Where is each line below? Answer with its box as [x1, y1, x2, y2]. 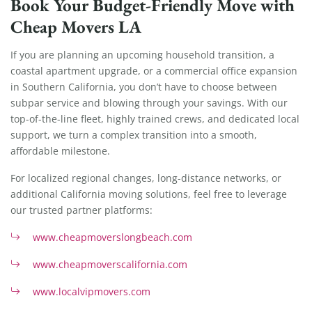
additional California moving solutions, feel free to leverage [10, 187, 287, 201]
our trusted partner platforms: [10, 203, 153, 217]
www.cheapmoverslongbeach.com [33, 231, 192, 244]
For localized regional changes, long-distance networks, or [10, 171, 281, 185]
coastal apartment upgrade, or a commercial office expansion [10, 64, 297, 78]
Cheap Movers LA [10, 15, 141, 39]
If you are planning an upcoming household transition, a [10, 48, 274, 62]
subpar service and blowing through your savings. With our [10, 96, 288, 110]
